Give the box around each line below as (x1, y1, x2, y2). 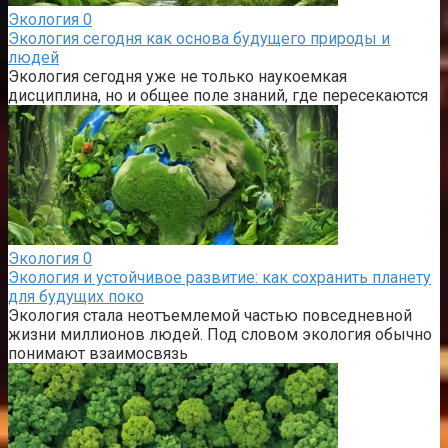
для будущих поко (8, 286, 144, 306)
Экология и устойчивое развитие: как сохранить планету (8, 267, 431, 287)
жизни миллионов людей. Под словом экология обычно (8, 324, 432, 344)
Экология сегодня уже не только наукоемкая (8, 66, 347, 86)
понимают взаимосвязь (8, 343, 188, 363)
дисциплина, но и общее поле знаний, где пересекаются (8, 85, 428, 105)
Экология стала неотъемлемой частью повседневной (8, 305, 412, 325)
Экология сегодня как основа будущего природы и (8, 28, 390, 48)
